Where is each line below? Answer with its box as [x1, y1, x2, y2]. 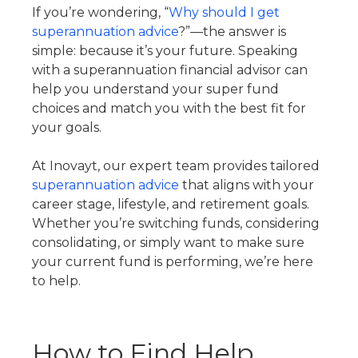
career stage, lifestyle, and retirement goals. [32, 197, 309, 212]
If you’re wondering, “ [32, 5, 169, 20]
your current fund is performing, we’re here [32, 254, 313, 269]
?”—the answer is [178, 24, 286, 39]
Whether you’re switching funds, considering [32, 216, 320, 231]
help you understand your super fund [32, 82, 279, 97]
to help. [32, 273, 81, 288]
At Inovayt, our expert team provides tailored [32, 158, 320, 173]
